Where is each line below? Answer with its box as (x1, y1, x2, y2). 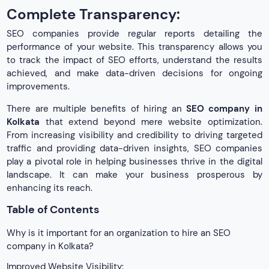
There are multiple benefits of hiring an (7, 103, 186, 115)
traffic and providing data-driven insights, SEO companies (7, 142, 262, 155)
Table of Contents (7, 202, 100, 217)
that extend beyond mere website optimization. (40, 116, 262, 128)
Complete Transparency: (7, 4, 181, 23)
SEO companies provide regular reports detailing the (7, 28, 262, 40)
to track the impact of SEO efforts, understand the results (7, 54, 262, 67)
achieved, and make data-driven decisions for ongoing (7, 67, 262, 80)
